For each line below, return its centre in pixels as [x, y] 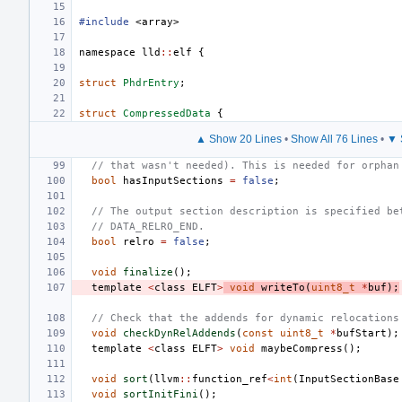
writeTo [283, 287]
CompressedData [167, 113]
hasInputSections [173, 180]
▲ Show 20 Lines [238, 139]
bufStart [362, 333]
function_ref [230, 379]
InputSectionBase [349, 379]
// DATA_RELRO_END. [148, 226]
